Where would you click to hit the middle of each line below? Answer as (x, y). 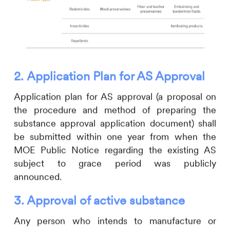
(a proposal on (186, 97)
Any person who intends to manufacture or (115, 221)
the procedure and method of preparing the (115, 110)
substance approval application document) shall (115, 123)
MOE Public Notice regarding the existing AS (115, 150)
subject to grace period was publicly (115, 163)
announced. (39, 177)
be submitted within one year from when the (115, 137)
